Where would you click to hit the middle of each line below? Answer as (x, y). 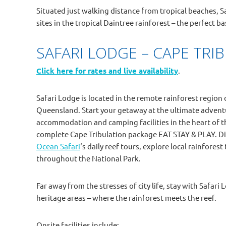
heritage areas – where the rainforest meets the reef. (126, 198)
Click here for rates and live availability (107, 71)
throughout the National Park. (89, 158)
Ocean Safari (58, 146)
